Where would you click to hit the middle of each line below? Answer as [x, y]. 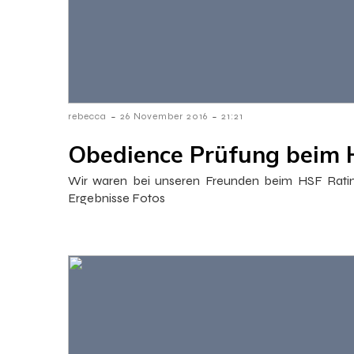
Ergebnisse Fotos [117, 198]
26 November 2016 [164, 116]
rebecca [87, 116]
